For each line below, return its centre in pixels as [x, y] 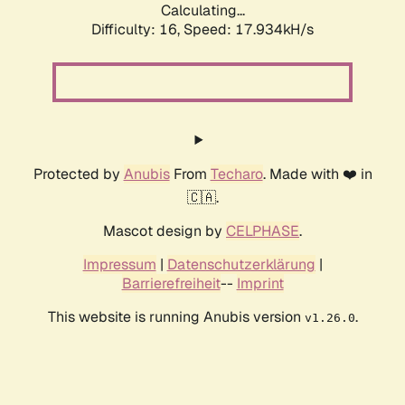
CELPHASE [263, 231]
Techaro [236, 174]
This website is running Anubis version [176, 317]
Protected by [78, 174]
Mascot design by [165, 231]
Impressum [119, 265]
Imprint [260, 284]
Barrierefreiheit [171, 284]
